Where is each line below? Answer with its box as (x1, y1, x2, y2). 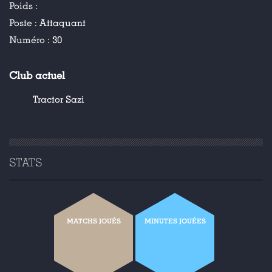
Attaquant (39, 17, 86, 29)
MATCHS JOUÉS (66, 217, 121, 225)
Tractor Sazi (33, 93, 84, 106)
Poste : (9, 17, 39, 29)
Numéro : (9, 34, 52, 46)
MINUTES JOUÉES (144, 217, 206, 225)
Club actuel (9, 70, 65, 82)
